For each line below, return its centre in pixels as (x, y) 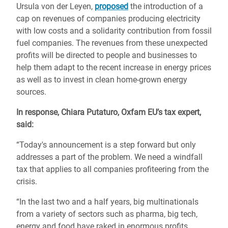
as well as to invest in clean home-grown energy (102, 80)
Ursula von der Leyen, (55, 6)
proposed (111, 6)
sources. (31, 92)
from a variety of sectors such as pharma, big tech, (107, 214)
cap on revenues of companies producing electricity (108, 19)
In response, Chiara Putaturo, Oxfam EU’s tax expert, (109, 112)
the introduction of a (166, 6)
